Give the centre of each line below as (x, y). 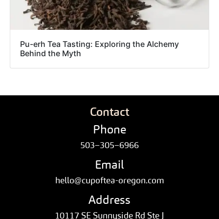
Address (109, 200)
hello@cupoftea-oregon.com (109, 180)
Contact (109, 112)
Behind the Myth (51, 54)
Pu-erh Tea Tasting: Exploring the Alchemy (99, 44)
